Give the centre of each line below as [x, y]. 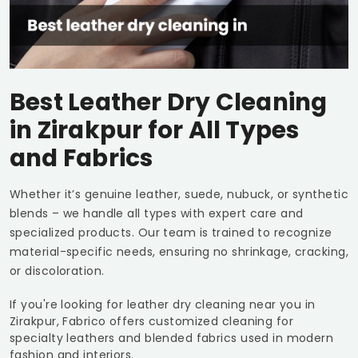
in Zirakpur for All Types [155, 130]
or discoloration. [57, 271]
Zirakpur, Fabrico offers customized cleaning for [151, 322]
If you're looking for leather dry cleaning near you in [163, 305]
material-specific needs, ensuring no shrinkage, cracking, [179, 252]
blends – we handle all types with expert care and [157, 214]
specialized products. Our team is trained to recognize [171, 233]
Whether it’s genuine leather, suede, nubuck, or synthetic [179, 195]
